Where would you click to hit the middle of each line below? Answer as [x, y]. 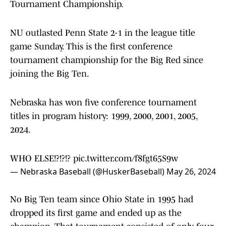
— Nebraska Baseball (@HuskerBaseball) [88, 172]
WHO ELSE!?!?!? [42, 159]
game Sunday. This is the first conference [91, 47]
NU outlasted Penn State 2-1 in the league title [103, 33]
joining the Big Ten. [50, 74]
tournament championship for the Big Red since [107, 60]
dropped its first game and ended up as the [96, 213]
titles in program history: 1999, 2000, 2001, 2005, [104, 116]
